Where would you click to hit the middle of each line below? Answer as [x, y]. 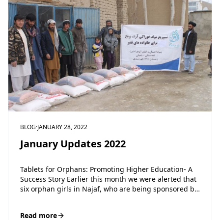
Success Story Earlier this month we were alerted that [108, 179]
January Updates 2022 [73, 143]
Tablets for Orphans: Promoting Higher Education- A [106, 169]
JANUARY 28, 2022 [62, 127]
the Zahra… [39, 199]
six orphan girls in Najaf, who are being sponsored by [109, 189]
